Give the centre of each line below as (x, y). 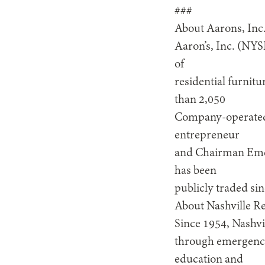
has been (196, 171)
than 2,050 (200, 100)
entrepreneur (207, 135)
